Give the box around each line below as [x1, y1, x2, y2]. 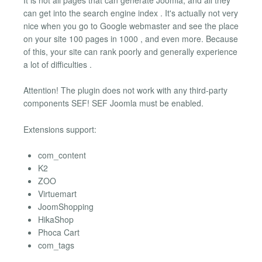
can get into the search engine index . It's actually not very [23, 6, 238, 19]
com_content [38, 149, 86, 161]
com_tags [38, 239, 74, 251]
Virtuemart [38, 188, 77, 200]
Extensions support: [23, 123, 96, 135]
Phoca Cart [38, 226, 80, 239]
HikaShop [38, 213, 74, 226]
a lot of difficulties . [23, 58, 92, 70]
